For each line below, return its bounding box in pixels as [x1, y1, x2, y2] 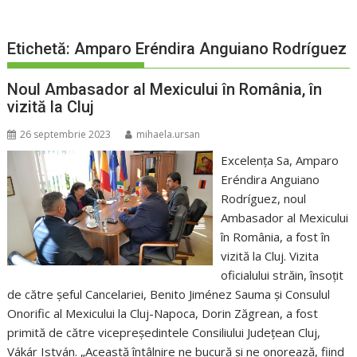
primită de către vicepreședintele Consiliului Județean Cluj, [7, 324, 321, 341]
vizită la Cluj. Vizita [220, 248, 319, 265]
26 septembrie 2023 [20, 127, 112, 142]
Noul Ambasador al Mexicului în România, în [7, 80, 323, 100]
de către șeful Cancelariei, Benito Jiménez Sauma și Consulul [7, 286, 331, 303]
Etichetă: [7, 39, 75, 59]
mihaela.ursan [136, 127, 201, 142]
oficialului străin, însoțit [220, 267, 343, 284]
